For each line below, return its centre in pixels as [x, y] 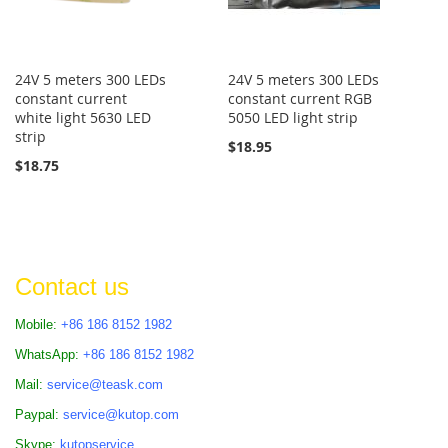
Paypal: [39, 414]
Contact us [72, 286]
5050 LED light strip [293, 117]
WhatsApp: [49, 354]
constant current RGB [300, 98]
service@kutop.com [121, 414]
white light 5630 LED [83, 117]
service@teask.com [105, 384]
